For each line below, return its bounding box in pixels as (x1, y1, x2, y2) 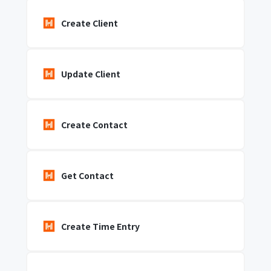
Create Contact (60, 119, 128, 131)
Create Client (60, 17, 118, 29)
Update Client (60, 68, 120, 80)
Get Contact (60, 169, 114, 181)
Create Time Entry (60, 220, 140, 232)
